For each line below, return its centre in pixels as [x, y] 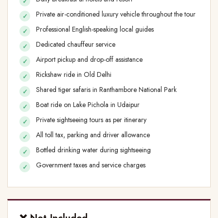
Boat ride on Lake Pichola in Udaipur [89, 105]
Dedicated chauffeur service [77, 45]
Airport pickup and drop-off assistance [90, 60]
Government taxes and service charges [91, 165]
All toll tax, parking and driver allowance [94, 135]
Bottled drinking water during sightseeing [94, 150]
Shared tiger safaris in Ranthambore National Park [107, 90]
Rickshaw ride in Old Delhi [75, 75]
